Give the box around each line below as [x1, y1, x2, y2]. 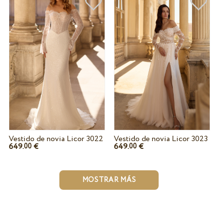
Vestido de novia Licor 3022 [8, 133, 103, 145]
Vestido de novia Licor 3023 [114, 133, 208, 145]
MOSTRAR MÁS [82, 175, 136, 185]
